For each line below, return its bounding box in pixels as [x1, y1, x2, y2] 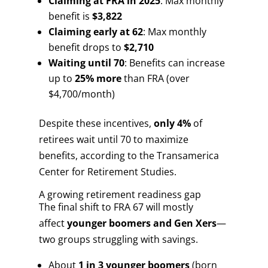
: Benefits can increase [124, 56, 225, 69]
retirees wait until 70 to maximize [38, 133, 188, 146]
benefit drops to [48, 41, 124, 54]
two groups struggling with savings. [38, 233, 198, 246]
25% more [74, 72, 121, 85]
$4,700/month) [48, 87, 115, 100]
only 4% [153, 117, 191, 130]
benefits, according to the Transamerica [38, 149, 219, 162]
